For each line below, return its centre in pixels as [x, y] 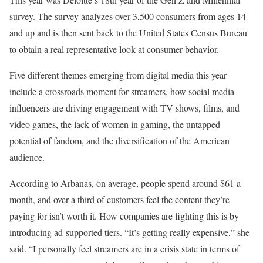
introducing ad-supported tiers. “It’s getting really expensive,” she [129, 232]
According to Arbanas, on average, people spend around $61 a [125, 183]
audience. [27, 157]
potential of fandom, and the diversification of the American [119, 141]
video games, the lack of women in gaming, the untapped [115, 124]
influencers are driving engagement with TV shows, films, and [124, 108]
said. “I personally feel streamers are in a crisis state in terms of [124, 249]
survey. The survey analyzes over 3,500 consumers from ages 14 [128, 16]
